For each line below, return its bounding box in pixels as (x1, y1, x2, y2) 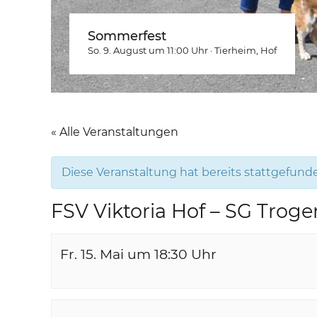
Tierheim (214, 45, 256, 56)
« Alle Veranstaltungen (51, 125, 178, 139)
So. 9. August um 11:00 (88, 45, 189, 56)
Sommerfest (88, 28, 166, 44)
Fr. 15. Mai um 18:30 (60, 246, 188, 263)
